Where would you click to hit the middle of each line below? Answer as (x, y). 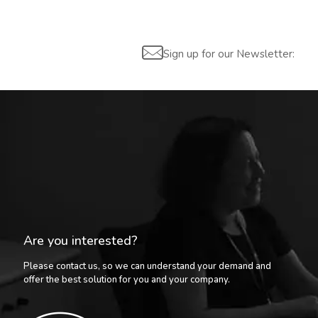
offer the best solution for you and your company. (127, 279)
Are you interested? (81, 240)
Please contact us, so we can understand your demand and (147, 266)
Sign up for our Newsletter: (229, 54)
